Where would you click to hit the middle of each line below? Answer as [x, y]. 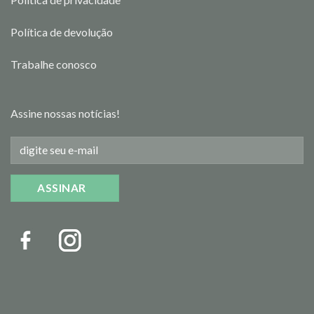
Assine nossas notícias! [65, 113]
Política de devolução [62, 32]
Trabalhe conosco [54, 64]
